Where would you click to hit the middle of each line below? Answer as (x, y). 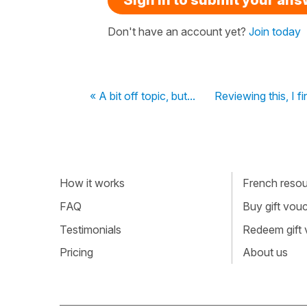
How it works (92, 183)
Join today (275, 31)
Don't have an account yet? (178, 31)
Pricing (76, 253)
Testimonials (90, 229)
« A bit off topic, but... (143, 96)
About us (265, 253)
